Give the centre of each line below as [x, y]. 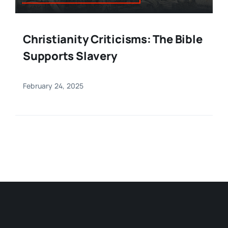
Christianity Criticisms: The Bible [112, 39]
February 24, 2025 [53, 86]
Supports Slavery [70, 56]
